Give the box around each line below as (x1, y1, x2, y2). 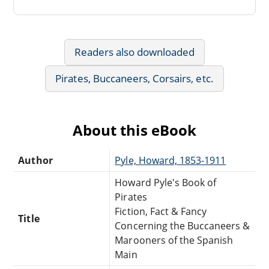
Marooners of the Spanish (115, 233, 234, 247)
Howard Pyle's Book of (115, 175, 217, 189)
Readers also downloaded (74, 44, 195, 59)
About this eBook (73, 119, 196, 140)
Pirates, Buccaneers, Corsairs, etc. (55, 71, 214, 85)
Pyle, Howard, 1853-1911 (115, 153, 226, 167)
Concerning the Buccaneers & (115, 219, 250, 232)
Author (18, 153, 53, 167)
